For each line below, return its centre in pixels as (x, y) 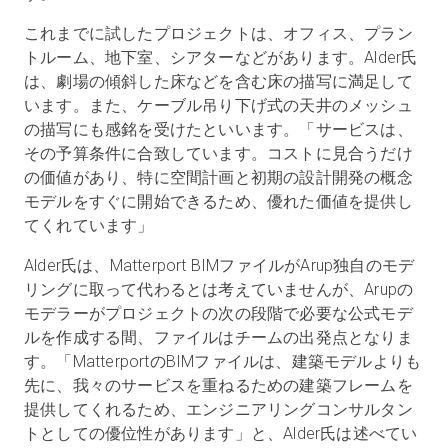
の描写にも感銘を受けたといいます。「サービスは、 (218, 129)
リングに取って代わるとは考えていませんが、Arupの (219, 289)
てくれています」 (89, 225)
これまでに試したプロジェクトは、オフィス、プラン (218, 33)
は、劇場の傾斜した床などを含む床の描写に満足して (218, 81)
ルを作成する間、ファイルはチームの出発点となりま (218, 337)
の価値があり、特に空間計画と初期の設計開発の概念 (218, 177)
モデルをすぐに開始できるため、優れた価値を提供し (218, 201)
